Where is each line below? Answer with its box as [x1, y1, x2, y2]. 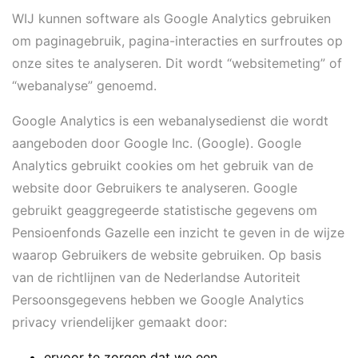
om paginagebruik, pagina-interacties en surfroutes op [12, 33, 343, 49]
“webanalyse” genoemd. [12, 78, 157, 93]
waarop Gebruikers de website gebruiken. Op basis [12, 247, 321, 263]
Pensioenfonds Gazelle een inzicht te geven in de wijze [12, 225, 344, 241]
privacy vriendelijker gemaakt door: [12, 314, 227, 330]
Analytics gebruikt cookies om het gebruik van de [12, 157, 313, 173]
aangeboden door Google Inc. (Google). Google [12, 135, 301, 151]
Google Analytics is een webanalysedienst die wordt [12, 113, 328, 129]
